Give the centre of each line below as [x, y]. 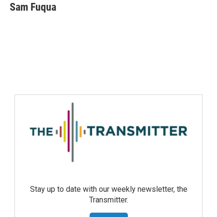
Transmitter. [108, 200]
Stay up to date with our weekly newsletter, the [108, 189]
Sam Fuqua [33, 7]
